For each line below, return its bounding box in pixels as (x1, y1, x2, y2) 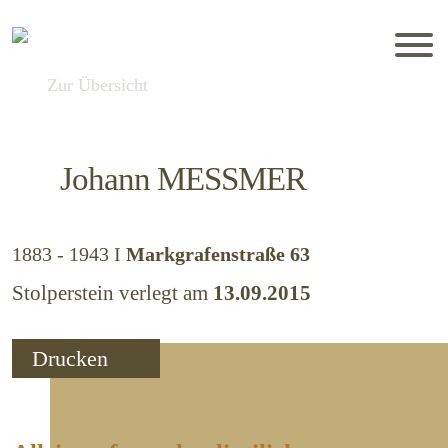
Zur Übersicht (47, 75, 148, 95)
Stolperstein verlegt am (12, 281, 213, 305)
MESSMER (157, 161, 307, 197)
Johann (60, 161, 158, 197)
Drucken (32, 346, 114, 371)
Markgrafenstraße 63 (126, 243, 310, 265)
